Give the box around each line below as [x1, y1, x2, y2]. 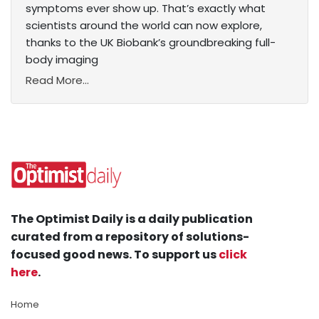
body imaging [26, 52, 98, 68]
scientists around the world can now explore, [26, 18, 262, 33]
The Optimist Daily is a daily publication [11, 211, 253, 228]
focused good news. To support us [11, 246, 219, 263]
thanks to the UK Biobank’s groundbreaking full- [26, 35, 276, 51]
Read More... [26, 73, 89, 88]
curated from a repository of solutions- [11, 229, 249, 246]
